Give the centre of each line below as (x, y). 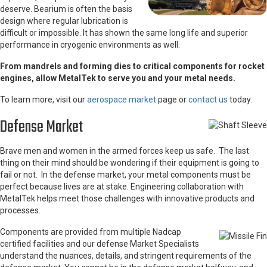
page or (172, 99)
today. (240, 99)
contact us (208, 99)
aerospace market (122, 99)
